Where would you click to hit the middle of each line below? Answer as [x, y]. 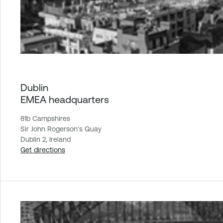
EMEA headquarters [65, 100]
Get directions [43, 150]
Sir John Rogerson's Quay [61, 129]
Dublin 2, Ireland [46, 140]
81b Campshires [45, 119]
